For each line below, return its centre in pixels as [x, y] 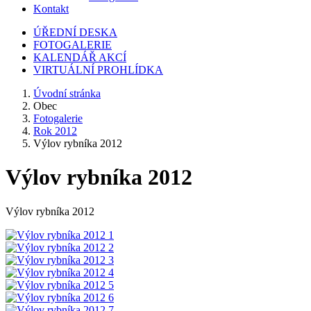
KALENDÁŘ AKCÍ [80, 57]
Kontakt [51, 9]
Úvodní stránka [67, 93]
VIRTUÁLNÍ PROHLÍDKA [98, 70]
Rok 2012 [55, 131]
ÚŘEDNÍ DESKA [75, 32]
